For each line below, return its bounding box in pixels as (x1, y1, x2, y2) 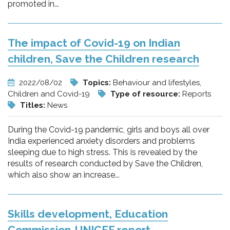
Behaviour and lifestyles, (113, 78, 201, 87)
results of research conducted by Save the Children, (8, 159, 203, 168)
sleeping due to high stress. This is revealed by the (8, 147, 197, 157)
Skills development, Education (8, 207, 168, 220)
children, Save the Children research (8, 52, 199, 65)
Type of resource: (110, 89, 182, 99)
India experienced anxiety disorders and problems (8, 136, 195, 146)
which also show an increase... (8, 170, 120, 180)
